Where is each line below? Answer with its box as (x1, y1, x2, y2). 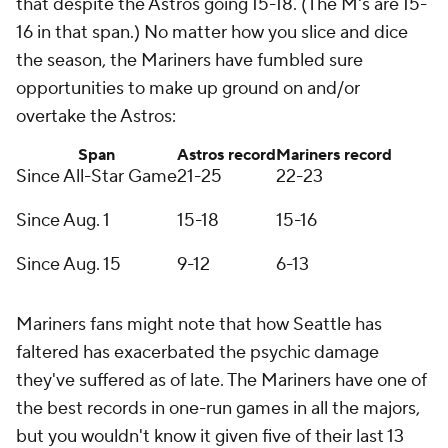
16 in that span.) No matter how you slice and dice (16, 21, 408, 44)
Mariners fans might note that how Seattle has (16, 313, 382, 336)
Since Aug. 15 (16, 253, 121, 276)
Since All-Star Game (16, 165, 177, 188)
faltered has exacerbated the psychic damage (16, 341, 379, 364)
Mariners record (276, 145, 392, 165)
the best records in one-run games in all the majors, (16, 397, 420, 420)
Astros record (177, 145, 276, 165)
